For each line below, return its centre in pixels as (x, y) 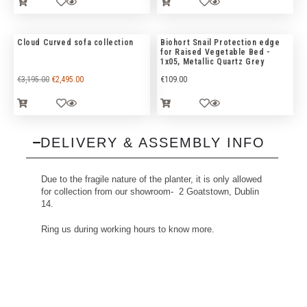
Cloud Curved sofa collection (75, 42)
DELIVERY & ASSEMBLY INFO (152, 142)
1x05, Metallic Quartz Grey (212, 61)
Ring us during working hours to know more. (128, 230)
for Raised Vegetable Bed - (216, 52)
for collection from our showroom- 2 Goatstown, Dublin (150, 191)
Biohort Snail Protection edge (220, 42)
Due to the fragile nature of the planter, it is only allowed (151, 179)
